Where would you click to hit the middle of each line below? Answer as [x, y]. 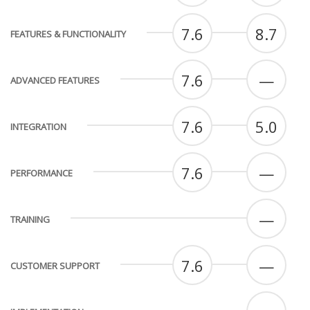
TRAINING [30, 220]
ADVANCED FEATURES [55, 81]
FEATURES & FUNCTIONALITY [68, 34]
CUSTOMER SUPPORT [55, 266]
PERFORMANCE [42, 173]
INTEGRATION [38, 127]
